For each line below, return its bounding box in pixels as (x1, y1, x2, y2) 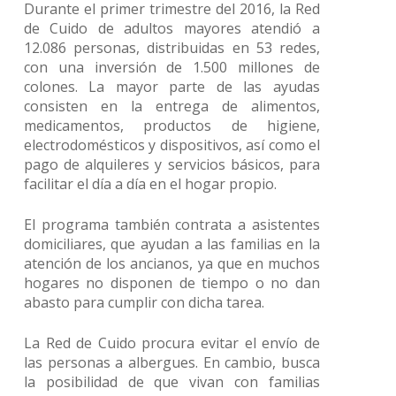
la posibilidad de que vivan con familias (23, 372, 320, 392)
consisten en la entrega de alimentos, (23, 96, 320, 116)
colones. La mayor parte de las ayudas (23, 77, 320, 96)
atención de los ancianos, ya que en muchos (23, 254, 320, 273)
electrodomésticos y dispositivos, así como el (23, 135, 320, 155)
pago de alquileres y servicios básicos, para (23, 155, 320, 174)
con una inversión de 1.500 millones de (23, 57, 320, 77)
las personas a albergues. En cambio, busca (23, 353, 320, 372)
